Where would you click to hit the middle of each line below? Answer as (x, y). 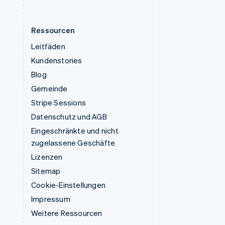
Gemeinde (49, 89)
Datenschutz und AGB (69, 117)
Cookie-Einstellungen (68, 185)
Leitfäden (48, 46)
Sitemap (46, 171)
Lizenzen (47, 157)
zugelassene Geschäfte (73, 143)
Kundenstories (57, 61)
